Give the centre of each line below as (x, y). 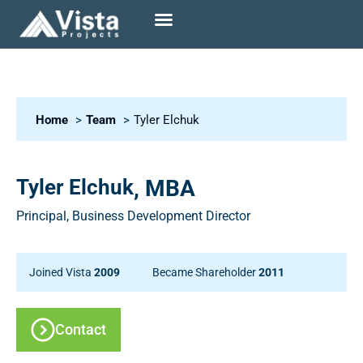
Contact (81, 329)
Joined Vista (62, 272)
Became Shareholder (205, 272)
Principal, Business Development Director (133, 216)
